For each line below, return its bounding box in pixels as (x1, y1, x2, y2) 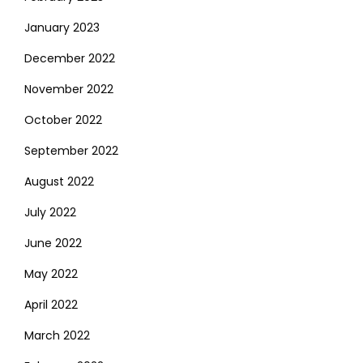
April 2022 (24, 296, 78, 313)
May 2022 (24, 265, 78, 282)
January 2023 (24, 19, 100, 36)
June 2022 (24, 234, 82, 251)
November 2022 (24, 80, 113, 97)
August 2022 (24, 173, 94, 190)
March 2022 (24, 327, 90, 344)
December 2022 (24, 49, 115, 66)
